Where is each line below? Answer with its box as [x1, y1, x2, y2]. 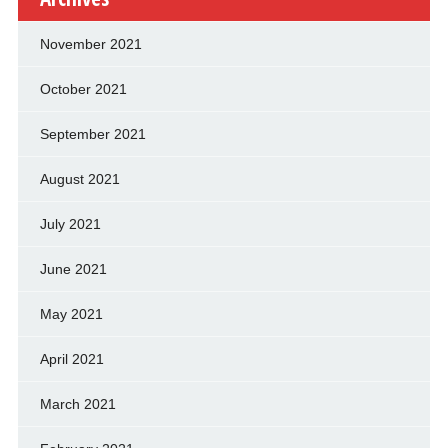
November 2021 [39, 36, 142, 53]
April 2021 [39, 351, 104, 368]
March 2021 [39, 396, 116, 413]
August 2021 [39, 171, 120, 188]
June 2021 [39, 261, 107, 278]
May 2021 [39, 306, 103, 323]
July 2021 [39, 216, 101, 233]
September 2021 [39, 126, 146, 143]
